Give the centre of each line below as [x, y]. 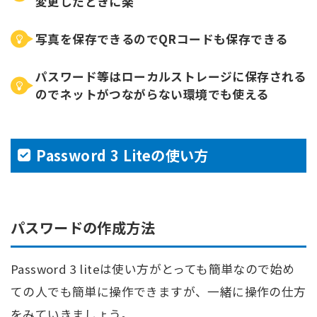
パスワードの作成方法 [83, 227]
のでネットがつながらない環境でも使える [152, 94]
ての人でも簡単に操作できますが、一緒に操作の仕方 [158, 291]
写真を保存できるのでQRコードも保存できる [162, 39]
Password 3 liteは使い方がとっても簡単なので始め [153, 269]
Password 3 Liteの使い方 [122, 156]
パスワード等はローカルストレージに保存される [171, 76]
